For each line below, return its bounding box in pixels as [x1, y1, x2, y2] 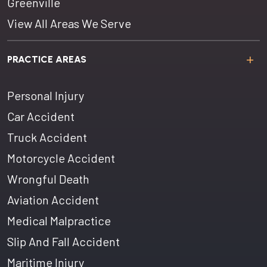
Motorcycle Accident [7, 151, 115, 165]
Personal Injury [7, 88, 84, 103]
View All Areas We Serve [7, 16, 131, 30]
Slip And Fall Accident [7, 234, 120, 249]
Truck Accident [7, 130, 87, 144]
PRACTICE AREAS [7, 54, 86, 65]
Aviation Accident [7, 193, 99, 207]
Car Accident [7, 109, 74, 123]
